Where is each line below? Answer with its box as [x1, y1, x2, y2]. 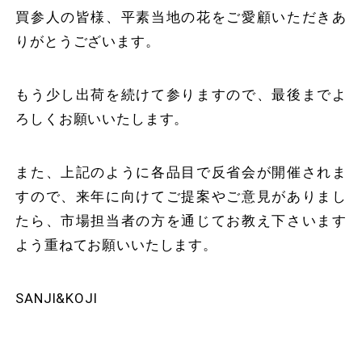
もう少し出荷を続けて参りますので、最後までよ [15, 86, 347, 103]
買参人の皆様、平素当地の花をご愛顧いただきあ [15, 8, 347, 25]
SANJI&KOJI [15, 289, 98, 306]
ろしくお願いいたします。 [15, 110, 189, 127]
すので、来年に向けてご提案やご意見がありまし [15, 187, 347, 204]
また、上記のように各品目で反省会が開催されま [15, 163, 347, 180]
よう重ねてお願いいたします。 [15, 236, 217, 253]
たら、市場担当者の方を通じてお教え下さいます [15, 212, 347, 229]
